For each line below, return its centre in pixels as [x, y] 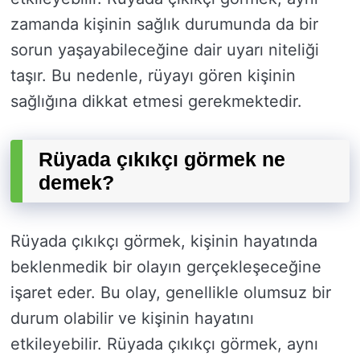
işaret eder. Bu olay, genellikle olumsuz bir [171, 293]
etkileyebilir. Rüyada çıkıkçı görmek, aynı [164, 344]
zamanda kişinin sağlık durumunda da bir [164, 25]
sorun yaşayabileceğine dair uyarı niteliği [165, 50]
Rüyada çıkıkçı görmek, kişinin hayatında [164, 241]
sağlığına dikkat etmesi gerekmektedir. [156, 102]
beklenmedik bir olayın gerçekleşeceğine [166, 267]
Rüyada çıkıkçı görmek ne [162, 160]
